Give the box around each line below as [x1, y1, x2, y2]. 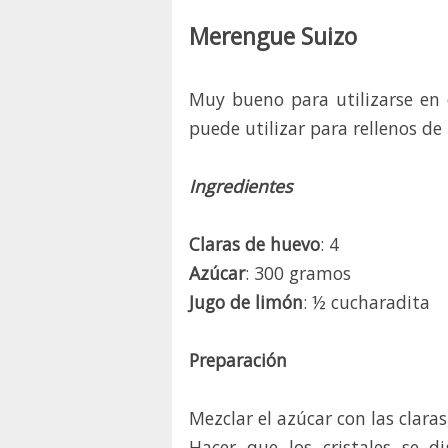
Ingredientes [189, 174, 292, 199]
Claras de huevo [189, 232, 320, 257]
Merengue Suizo [189, 21, 357, 53]
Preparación [189, 348, 287, 373]
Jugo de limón [189, 290, 303, 315]
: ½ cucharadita [303, 290, 430, 315]
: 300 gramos [245, 261, 351, 286]
